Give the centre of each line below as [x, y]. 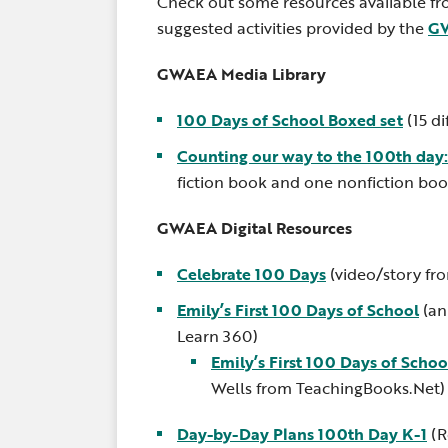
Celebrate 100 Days [251, 274]
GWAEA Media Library [241, 74]
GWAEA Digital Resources [254, 228]
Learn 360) [217, 336]
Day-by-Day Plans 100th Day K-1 [302, 434]
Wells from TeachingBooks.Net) [328, 388]
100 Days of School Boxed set [290, 120]
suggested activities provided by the [292, 28]
